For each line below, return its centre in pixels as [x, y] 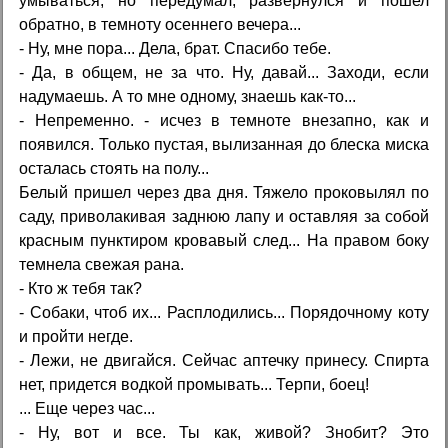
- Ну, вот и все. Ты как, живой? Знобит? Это [224, 432]
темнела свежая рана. [102, 264]
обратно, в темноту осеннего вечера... [160, 24]
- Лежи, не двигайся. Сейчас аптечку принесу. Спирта [224, 360]
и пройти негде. [76, 336]
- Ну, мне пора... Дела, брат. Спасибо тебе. [175, 48]
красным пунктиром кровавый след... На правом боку [224, 240]
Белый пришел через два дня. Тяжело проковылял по [224, 192]
